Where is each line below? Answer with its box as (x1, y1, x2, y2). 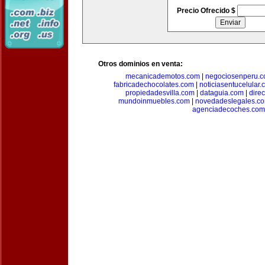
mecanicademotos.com (125, 72, 200, 80)
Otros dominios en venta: (98, 60, 183, 68)
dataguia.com (199, 89, 244, 97)
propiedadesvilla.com (125, 89, 195, 97)
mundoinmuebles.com (118, 97, 190, 105)
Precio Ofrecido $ (176, 7, 237, 15)
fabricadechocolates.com (113, 80, 194, 89)
